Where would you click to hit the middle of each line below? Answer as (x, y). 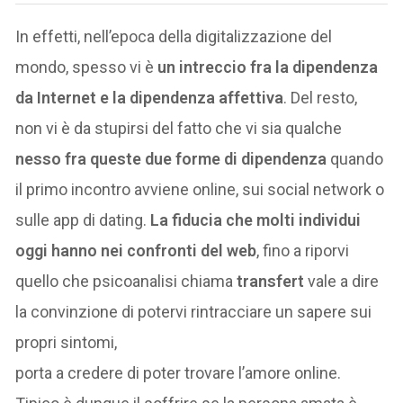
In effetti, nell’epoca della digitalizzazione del (174, 37)
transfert (271, 282)
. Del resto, (321, 98)
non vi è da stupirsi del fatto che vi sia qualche (179, 129)
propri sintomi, (67, 343)
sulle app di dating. (83, 220)
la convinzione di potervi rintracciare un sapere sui (194, 312)
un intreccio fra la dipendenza (268, 67)
